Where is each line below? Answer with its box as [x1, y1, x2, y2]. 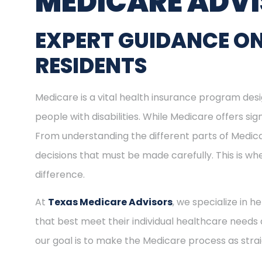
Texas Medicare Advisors [48, 195, 173, 209]
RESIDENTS [35, 51, 147, 81]
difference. [35, 168, 85, 181]
